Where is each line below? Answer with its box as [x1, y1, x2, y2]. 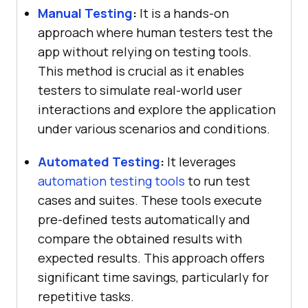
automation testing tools [38, 172, 185, 189]
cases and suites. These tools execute [38, 191, 262, 208]
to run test [185, 172, 250, 189]
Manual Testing [38, 4, 133, 21]
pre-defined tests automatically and [38, 210, 250, 228]
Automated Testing [38, 153, 160, 170]
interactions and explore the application [38, 100, 276, 118]
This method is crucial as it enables [38, 62, 244, 79]
